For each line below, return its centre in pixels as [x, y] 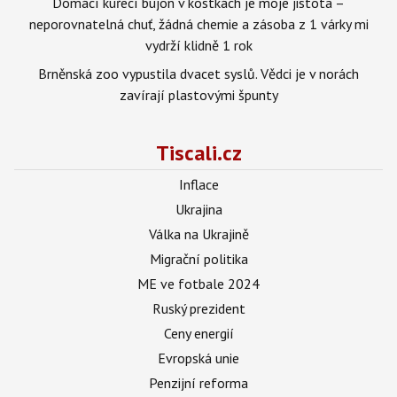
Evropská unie [198, 358]
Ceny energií [198, 333]
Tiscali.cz [198, 152]
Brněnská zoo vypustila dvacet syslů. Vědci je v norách [198, 73]
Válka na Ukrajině [198, 234]
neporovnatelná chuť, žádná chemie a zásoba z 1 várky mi [198, 23]
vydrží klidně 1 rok [198, 45]
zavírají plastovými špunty [198, 94]
